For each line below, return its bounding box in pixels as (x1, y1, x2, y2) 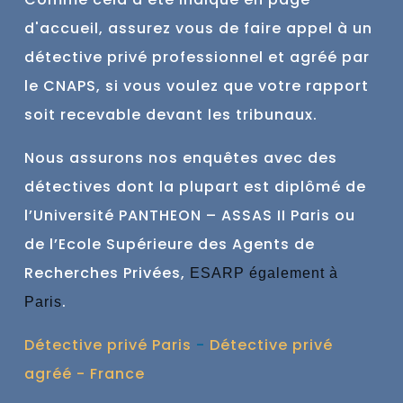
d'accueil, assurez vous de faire (24, 18, 286, 40)
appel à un (286, 18, 372, 40)
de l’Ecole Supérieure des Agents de (24, 234, 315, 255)
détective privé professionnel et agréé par (24, 47, 370, 68)
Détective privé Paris (24, 335, 192, 356)
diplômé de (274, 176, 366, 198)
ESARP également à (190, 265, 338, 282)
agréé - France (24, 363, 145, 385)
